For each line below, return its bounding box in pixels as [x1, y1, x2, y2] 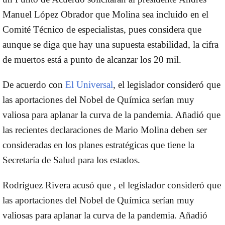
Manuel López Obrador [3, 9, 93, 20]
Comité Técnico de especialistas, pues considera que [3, 24, 201, 35]
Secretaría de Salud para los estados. [3, 154, 140, 165]
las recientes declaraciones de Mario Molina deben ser [3, 124, 207, 135]
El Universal [65, 79, 113, 90]
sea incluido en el [140, 9, 208, 20]
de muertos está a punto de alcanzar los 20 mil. [3, 54, 181, 65]
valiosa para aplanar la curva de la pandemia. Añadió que [3, 109, 220, 120]
